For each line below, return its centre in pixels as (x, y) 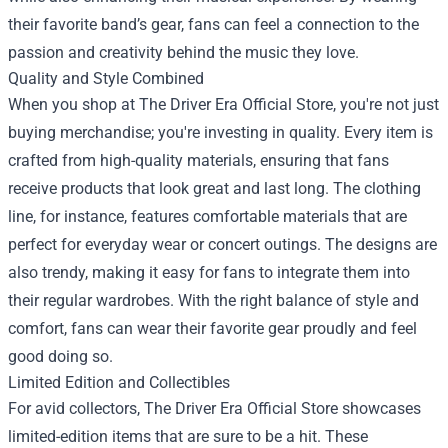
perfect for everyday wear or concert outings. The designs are (222, 245)
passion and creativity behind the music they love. (183, 53)
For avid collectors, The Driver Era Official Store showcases (214, 409)
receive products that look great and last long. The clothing (214, 189)
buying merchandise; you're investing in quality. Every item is (220, 133)
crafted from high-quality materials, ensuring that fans (198, 161)
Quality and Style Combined (106, 79)
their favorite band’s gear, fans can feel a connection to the (213, 25)
